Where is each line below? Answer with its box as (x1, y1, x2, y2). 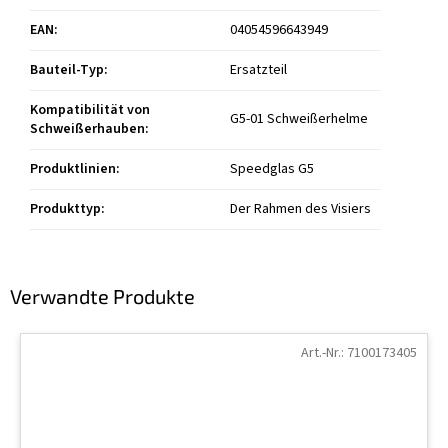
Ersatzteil (230, 60, 287, 81)
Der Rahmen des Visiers (230, 199, 371, 220)
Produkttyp (30, 199, 101, 220)
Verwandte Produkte (10, 283, 195, 308)
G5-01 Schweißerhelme (230, 109, 368, 130)
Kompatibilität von (30, 100, 150, 121)
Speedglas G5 (230, 159, 314, 180)
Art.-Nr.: (301, 343, 347, 364)
